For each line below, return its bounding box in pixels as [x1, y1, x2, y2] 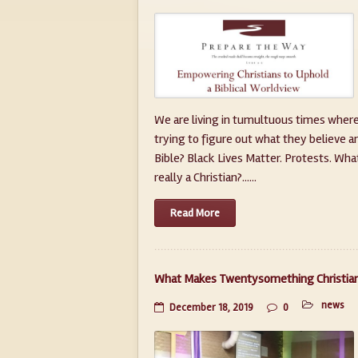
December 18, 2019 [169, 301, 253, 315]
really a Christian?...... [154, 169, 257, 186]
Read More [170, 206, 220, 221]
